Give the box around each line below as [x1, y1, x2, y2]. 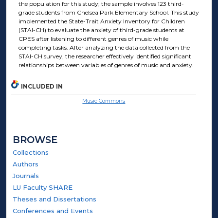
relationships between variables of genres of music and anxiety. [18, 61, 194, 69]
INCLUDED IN [21, 82, 63, 90]
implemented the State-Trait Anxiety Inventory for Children [18, 18, 185, 25]
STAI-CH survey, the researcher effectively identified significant [18, 53, 191, 60]
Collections [13, 148, 49, 156]
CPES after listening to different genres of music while [18, 35, 168, 43]
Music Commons [82, 97, 126, 104]
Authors [13, 160, 39, 168]
